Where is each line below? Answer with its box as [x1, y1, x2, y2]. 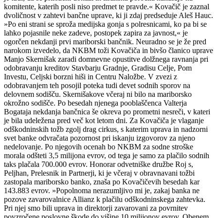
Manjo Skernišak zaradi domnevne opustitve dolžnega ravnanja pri [4, 54, 208, 63]
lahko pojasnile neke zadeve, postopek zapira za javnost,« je [4, 28, 188, 37]
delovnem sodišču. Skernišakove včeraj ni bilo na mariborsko [4, 90, 192, 98]
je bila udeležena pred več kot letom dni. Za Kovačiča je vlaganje [4, 116, 204, 125]
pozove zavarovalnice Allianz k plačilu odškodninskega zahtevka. [4, 195, 205, 203]
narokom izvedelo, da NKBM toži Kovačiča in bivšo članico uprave [4, 46, 213, 54]
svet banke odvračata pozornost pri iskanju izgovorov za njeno [4, 133, 195, 142]
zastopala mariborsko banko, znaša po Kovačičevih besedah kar [4, 177, 200, 186]
